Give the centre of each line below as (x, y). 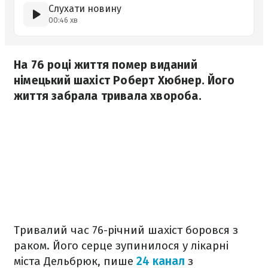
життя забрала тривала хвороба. (108, 96)
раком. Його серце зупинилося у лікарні (121, 246)
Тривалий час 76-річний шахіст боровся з (126, 230)
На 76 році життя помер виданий (106, 65)
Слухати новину (85, 9)
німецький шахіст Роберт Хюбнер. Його (124, 80)
